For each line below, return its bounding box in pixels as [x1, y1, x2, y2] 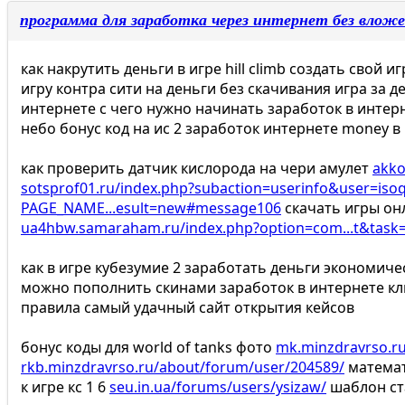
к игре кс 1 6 [21, 377, 109, 398]
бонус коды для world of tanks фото [21, 337, 276, 358]
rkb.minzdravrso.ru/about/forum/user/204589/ [21, 357, 344, 378]
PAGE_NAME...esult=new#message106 [21, 198, 281, 219]
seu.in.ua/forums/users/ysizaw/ [109, 377, 326, 398]
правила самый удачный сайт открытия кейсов [21, 297, 354, 318]
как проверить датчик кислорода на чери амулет [21, 158, 372, 179]
